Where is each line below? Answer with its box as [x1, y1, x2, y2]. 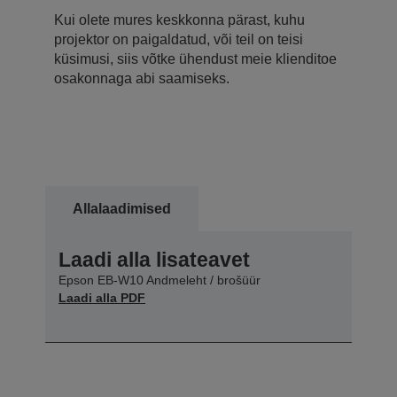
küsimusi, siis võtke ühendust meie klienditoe [54, 51, 337, 66]
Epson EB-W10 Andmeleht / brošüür [58, 272, 261, 287]
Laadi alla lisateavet [58, 247, 250, 271]
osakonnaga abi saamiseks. [54, 70, 230, 86]
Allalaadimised [73, 200, 171, 216]
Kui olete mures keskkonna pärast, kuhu [54, 12, 305, 27]
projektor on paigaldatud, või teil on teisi [54, 31, 303, 47]
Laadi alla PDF [58, 290, 145, 305]
